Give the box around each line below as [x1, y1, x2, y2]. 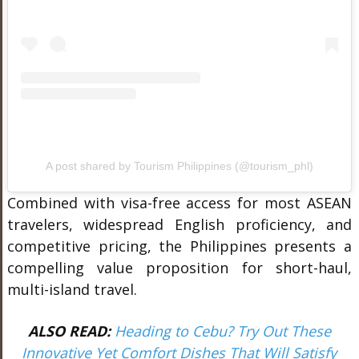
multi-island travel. [6, 280, 137, 300]
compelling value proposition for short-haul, [6, 258, 353, 278]
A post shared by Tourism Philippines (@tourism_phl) [45, 159, 313, 173]
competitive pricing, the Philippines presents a [6, 236, 353, 256]
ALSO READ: [27, 321, 115, 341]
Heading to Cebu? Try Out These [114, 321, 331, 341]
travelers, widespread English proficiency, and [6, 215, 353, 235]
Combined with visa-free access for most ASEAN [6, 193, 353, 213]
